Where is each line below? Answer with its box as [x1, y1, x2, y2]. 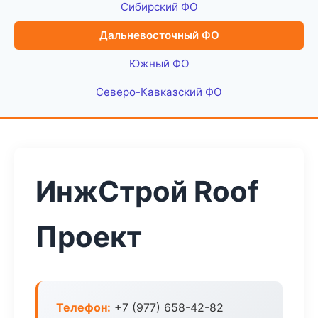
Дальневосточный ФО [99, 28, 219, 42]
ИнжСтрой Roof [35, 174, 258, 209]
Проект [35, 219, 142, 254]
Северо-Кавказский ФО [96, 85, 222, 99]
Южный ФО [128, 57, 190, 70]
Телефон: [56, 300, 111, 314]
